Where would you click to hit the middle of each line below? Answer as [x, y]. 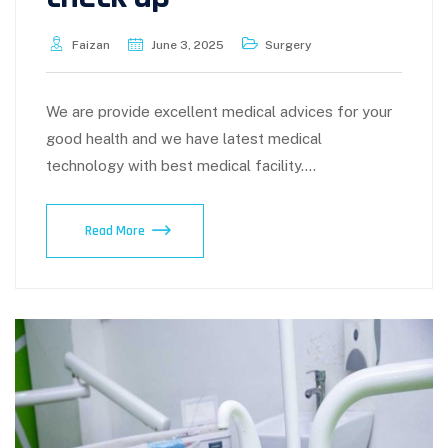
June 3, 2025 [187, 45]
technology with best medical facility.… [181, 166]
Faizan [91, 45]
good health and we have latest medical [184, 139]
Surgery [288, 45]
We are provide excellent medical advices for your [219, 112]
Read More [115, 231]
